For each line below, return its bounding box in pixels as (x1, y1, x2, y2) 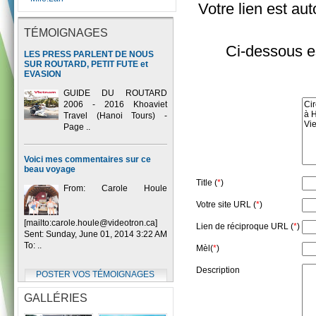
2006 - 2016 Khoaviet (63, 99, 167, 110)
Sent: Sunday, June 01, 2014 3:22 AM (24, 229, 167, 240)
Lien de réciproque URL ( (196, 221, 293, 232)
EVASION (24, 69, 61, 80)
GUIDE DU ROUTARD (63, 88, 167, 99)
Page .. (63, 122, 90, 133)
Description (196, 265, 240, 276)
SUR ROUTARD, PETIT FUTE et (24, 59, 148, 70)
